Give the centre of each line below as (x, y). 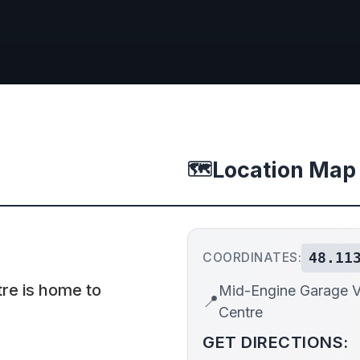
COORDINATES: (252, 258)
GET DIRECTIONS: (276, 342)
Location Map (284, 170)
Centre (241, 312)
